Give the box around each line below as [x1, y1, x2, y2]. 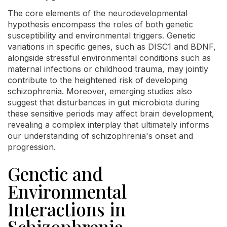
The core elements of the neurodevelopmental [8, 8, 187, 19]
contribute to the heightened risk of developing [8, 75, 187, 86]
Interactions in [8, 197, 126, 221]
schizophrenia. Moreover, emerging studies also [8, 86, 192, 97]
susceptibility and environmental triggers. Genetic [8, 30, 196, 41]
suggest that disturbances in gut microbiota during [8, 97, 200, 108]
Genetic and [8, 162, 103, 186]
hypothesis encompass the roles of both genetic [8, 19, 193, 30]
